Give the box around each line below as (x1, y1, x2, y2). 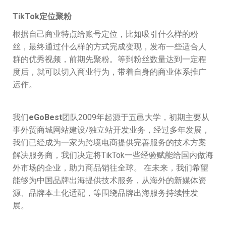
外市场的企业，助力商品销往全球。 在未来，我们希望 (13, 162, 208, 173)
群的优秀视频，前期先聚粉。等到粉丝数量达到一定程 (13, 54, 206, 64)
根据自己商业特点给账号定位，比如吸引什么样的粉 (13, 29, 198, 39)
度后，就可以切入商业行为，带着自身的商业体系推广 (13, 67, 206, 77)
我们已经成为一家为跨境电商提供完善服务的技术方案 (13, 137, 206, 147)
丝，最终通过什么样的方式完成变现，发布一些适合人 (13, 41, 206, 51)
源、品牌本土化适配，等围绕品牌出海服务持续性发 (13, 188, 198, 198)
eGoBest (29, 112, 62, 122)
